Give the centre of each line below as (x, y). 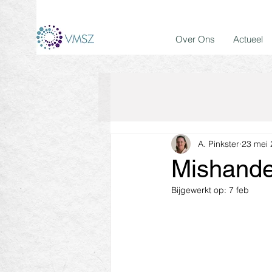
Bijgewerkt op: (200, 190)
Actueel (248, 39)
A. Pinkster (219, 144)
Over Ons (195, 39)
